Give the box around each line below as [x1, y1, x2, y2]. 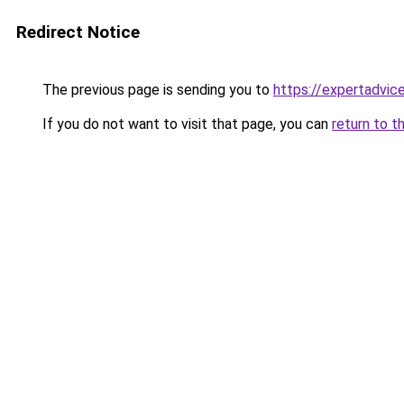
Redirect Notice [16, 22, 140, 42]
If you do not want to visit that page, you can [39, 115, 332, 133]
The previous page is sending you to [39, 81, 273, 98]
